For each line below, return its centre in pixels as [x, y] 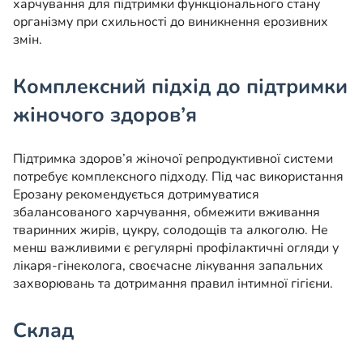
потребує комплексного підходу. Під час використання [178, 177]
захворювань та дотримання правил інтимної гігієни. [173, 284]
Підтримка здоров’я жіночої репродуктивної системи [173, 159]
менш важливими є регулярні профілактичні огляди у [176, 248]
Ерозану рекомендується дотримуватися [136, 195]
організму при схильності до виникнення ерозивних [171, 22]
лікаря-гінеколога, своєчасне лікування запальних [168, 266]
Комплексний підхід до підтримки [180, 87]
